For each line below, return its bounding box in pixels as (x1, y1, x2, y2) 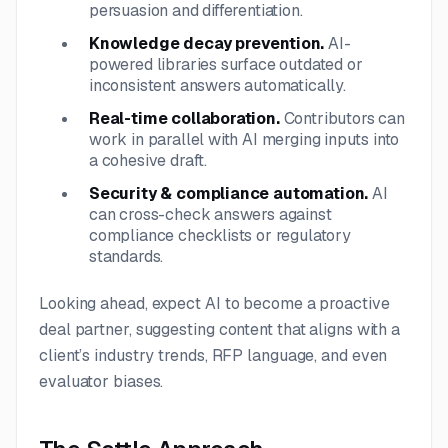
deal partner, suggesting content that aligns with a (39, 318, 401, 340)
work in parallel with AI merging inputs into (89, 128, 400, 150)
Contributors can (283, 107, 405, 129)
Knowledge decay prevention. (89, 32, 329, 54)
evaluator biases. (39, 370, 164, 392)
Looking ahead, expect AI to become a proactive (39, 292, 390, 314)
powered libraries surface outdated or (89, 53, 363, 75)
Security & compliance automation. (89, 182, 373, 204)
